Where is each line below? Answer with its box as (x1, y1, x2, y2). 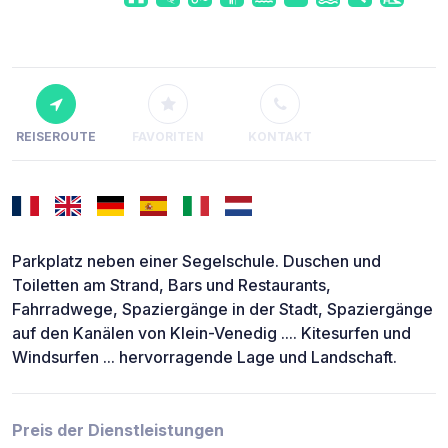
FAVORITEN (132, 128, 204, 144)
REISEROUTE (16, 128, 96, 144)
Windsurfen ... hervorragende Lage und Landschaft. (12, 346, 397, 367)
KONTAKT (248, 128, 312, 144)
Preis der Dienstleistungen (12, 419, 224, 440)
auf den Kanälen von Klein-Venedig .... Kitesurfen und (12, 322, 411, 343)
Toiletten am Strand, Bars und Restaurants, (12, 274, 331, 295)
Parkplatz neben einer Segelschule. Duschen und (12, 250, 381, 271)
